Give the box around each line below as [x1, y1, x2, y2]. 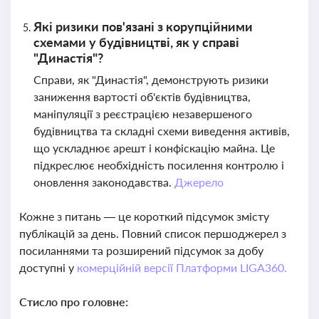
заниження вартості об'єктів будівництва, [33, 90, 251, 103]
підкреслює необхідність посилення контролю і [33, 158, 284, 172]
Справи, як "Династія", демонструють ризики [33, 73, 268, 86]
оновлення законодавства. [33, 175, 174, 189]
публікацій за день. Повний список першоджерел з [19, 226, 286, 240]
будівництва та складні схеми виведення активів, [33, 124, 290, 137]
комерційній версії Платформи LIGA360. [76, 261, 287, 274]
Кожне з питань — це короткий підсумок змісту [19, 209, 269, 223]
